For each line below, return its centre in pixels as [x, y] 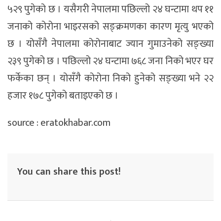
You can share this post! [69, 172]
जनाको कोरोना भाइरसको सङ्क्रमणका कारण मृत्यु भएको [110, 27]
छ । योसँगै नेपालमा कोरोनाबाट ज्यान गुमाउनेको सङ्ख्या [110, 44]
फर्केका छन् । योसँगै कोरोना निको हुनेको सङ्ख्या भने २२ [110, 79]
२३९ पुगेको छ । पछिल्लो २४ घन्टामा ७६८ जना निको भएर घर [110, 61]
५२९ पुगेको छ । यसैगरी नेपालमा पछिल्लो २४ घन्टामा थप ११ [110, 10]
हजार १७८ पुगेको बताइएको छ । [63, 96]
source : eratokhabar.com [59, 123]
